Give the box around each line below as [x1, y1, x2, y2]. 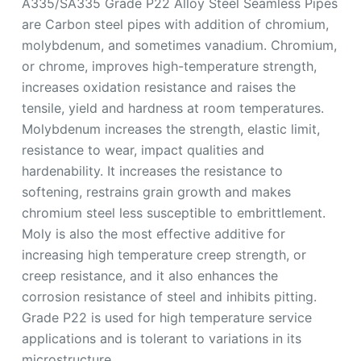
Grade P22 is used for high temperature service [21, 309, 312, 326]
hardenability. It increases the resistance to [21, 162, 283, 179]
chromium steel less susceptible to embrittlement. [21, 204, 326, 221]
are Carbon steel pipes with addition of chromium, [21, 15, 329, 32]
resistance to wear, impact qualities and [21, 141, 264, 158]
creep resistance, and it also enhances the [21, 267, 278, 284]
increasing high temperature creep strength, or [21, 246, 306, 263]
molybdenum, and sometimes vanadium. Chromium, [21, 36, 337, 53]
